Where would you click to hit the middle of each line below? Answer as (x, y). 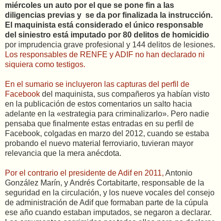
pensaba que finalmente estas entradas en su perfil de (99, 124)
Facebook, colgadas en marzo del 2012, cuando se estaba (107, 133)
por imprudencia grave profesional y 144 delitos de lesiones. (110, 45)
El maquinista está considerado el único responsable (104, 25)
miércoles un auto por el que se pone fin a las (90, 5)
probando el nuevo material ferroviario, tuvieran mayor (99, 143)
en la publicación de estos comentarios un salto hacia (98, 104)
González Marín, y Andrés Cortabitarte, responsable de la (105, 183)
